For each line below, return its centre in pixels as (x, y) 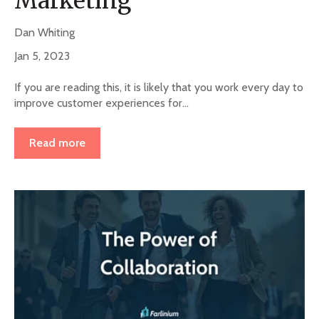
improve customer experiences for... (101, 103)
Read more (57, 142)
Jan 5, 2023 (42, 56)
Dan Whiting (47, 32)
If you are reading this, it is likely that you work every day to (159, 88)
